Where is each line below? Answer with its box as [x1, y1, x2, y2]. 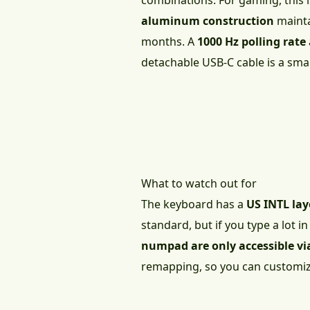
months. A [141, 34, 197, 50]
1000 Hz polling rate [197, 34, 306, 50]
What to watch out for [141, 176, 257, 192]
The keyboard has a [141, 197, 246, 212]
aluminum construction [141, 13, 274, 29]
